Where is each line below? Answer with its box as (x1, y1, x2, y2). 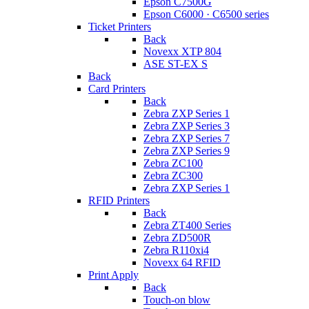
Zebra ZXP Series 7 (143, 132, 230, 144)
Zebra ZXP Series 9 (143, 145, 230, 157)
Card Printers (88, 83, 146, 94)
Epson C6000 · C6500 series (143, 8, 269, 20)
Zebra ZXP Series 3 (143, 120, 230, 132)
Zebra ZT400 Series (143, 219, 231, 231)
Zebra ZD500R (143, 232, 211, 243)
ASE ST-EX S (143, 58, 208, 70)
